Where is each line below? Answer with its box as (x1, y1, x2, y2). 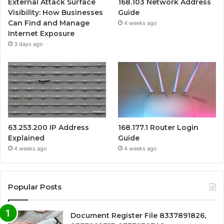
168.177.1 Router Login (118, 122, 199, 132)
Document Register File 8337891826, (70, 210, 206, 220)
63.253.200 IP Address (8, 122, 89, 132)
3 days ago (14, 40, 43, 48)
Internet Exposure (8, 29, 74, 38)
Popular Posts (8, 181, 61, 191)
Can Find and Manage (8, 18, 89, 28)
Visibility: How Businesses (8, 8, 103, 17)
